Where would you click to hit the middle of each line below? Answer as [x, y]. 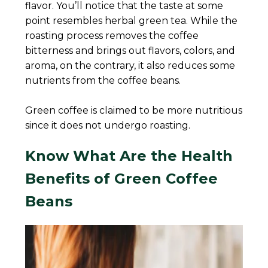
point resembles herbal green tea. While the [132, 20]
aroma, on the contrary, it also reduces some [130, 65]
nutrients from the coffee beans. [103, 80]
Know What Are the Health [129, 156]
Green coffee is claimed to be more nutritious [134, 110]
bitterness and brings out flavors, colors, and [130, 50]
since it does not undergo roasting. [109, 125]
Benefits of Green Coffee [122, 178]
